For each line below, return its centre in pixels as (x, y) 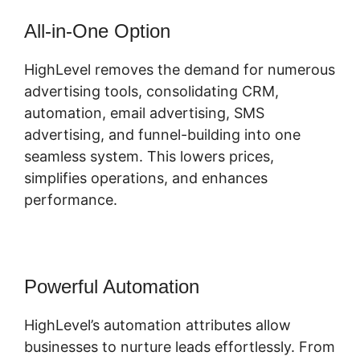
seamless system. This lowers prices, (149, 157)
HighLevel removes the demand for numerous (180, 70)
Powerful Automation (112, 287)
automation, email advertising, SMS (144, 113)
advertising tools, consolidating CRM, (151, 92)
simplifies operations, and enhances (146, 178)
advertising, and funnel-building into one (162, 135)
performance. (71, 200)
